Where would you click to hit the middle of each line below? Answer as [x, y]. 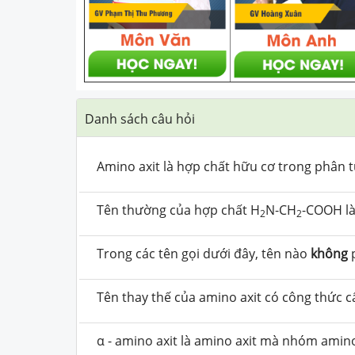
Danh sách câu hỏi [140, 118]
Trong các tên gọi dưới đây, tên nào [204, 253]
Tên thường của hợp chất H [178, 210]
